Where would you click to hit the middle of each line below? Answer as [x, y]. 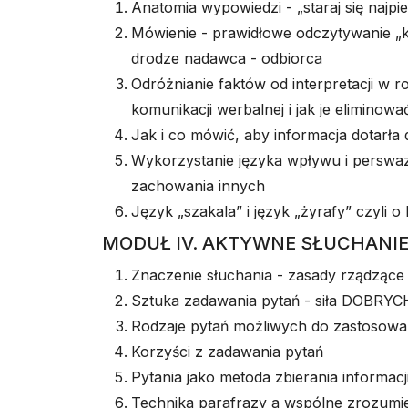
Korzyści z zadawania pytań [227, 352]
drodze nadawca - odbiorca [227, 58]
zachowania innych [198, 186]
